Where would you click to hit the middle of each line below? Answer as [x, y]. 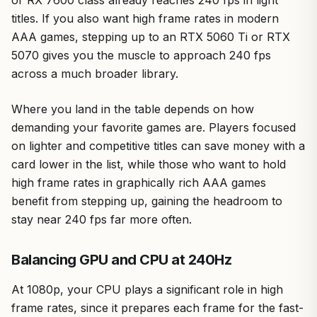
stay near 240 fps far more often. [102, 219]
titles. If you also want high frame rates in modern [145, 18]
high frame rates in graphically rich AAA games [139, 183]
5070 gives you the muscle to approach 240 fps [141, 55]
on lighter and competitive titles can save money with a [158, 146]
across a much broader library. [95, 74]
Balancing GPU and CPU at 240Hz [121, 260]
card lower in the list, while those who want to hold [149, 164]
